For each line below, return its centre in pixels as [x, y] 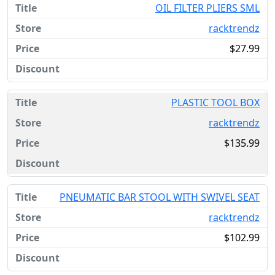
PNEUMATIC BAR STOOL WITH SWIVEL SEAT [160, 197]
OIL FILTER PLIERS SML [207, 8]
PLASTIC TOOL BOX [215, 103]
